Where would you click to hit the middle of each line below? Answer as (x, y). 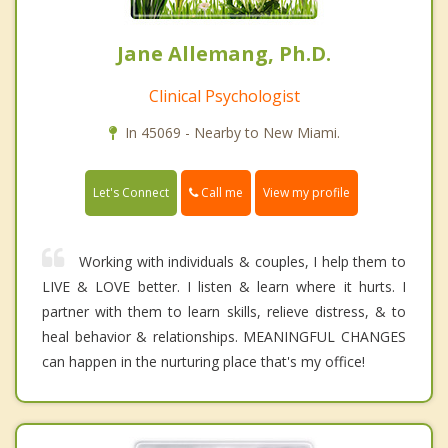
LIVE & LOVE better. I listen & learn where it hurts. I (224, 287)
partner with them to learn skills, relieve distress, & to (224, 312)
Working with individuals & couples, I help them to (242, 262)
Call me (220, 193)
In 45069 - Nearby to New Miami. (232, 133)
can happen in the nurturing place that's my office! (203, 362)
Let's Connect (131, 193)
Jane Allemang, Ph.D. (224, 54)
